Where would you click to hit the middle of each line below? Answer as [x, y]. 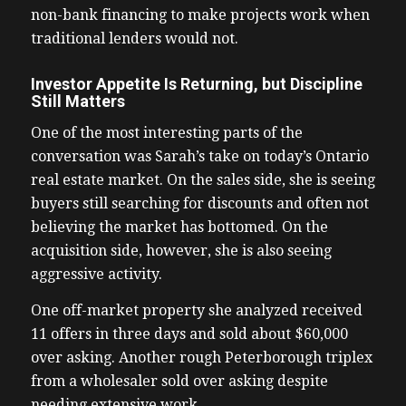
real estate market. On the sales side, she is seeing [203, 180]
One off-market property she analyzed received [196, 310]
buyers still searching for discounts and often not [199, 204]
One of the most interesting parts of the [166, 133]
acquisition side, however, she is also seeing [181, 251]
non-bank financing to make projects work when [200, 14]
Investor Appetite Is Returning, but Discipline [196, 83]
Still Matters [79, 101]
